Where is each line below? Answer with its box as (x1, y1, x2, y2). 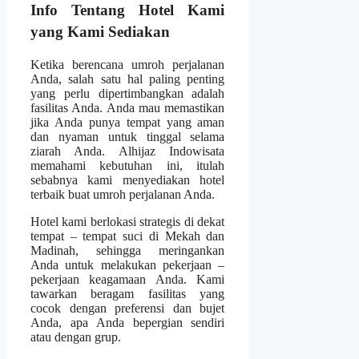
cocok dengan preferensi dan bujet (30, 301, 225, 315)
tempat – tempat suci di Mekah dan (30, 228, 225, 243)
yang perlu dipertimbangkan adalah (30, 86, 225, 100)
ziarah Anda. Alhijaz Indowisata (30, 143, 225, 158)
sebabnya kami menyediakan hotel (30, 172, 225, 187)
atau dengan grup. (30, 329, 121, 344)
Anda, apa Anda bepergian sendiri (30, 315, 225, 329)
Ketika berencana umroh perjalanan (30, 57, 225, 71)
